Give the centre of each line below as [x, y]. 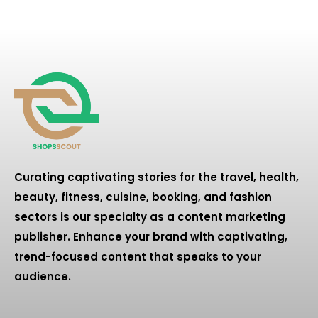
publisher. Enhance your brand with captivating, [151, 237]
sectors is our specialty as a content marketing [150, 217]
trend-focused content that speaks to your [138, 257]
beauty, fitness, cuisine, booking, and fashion [143, 197]
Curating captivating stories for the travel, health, [157, 177]
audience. [43, 277]
